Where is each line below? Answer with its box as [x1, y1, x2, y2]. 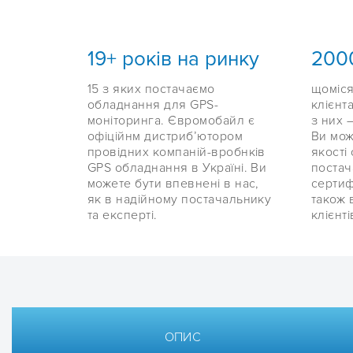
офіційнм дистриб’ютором [87, 128, 243, 145]
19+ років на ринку [87, 46, 259, 72]
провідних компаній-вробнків [87, 144, 266, 161]
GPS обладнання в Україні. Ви [87, 160, 267, 176]
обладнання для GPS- [87, 97, 219, 113]
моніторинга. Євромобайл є [87, 113, 255, 129]
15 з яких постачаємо [87, 81, 215, 98]
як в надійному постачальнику [87, 191, 272, 208]
